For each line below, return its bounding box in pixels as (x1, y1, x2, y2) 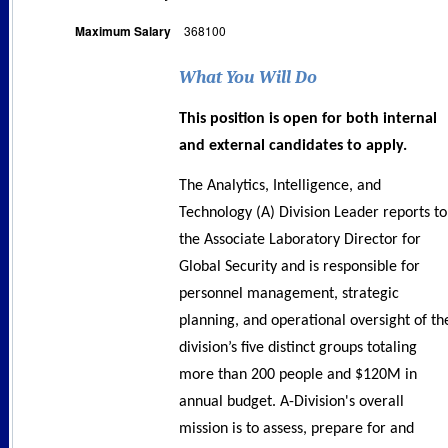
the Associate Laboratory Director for (179, 231, 421, 248)
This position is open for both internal (179, 110, 437, 127)
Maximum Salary (75, 22, 171, 40)
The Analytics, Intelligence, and (179, 177, 381, 194)
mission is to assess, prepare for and (179, 420, 414, 437)
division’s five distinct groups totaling (179, 339, 417, 356)
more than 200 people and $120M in (179, 366, 417, 383)
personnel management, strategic (179, 285, 399, 302)
